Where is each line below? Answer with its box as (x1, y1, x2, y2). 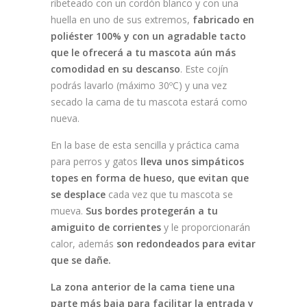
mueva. (51, 204, 86, 218)
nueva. (51, 112, 79, 125)
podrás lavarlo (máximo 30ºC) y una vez (51, 79, 227, 93)
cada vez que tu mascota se (106, 188, 233, 201)
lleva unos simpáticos (140, 155, 244, 169)
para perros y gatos (51, 155, 140, 169)
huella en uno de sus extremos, (51, 13, 193, 27)
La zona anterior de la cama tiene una (51, 280, 235, 294)
